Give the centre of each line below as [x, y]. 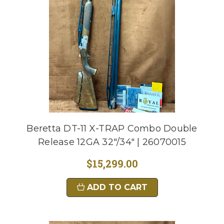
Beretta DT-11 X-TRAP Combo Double [112, 128]
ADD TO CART [117, 187]
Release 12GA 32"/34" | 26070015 [112, 142]
